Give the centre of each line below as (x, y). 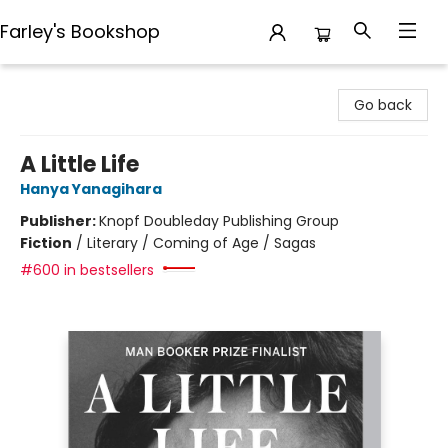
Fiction (46, 243)
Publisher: (59, 221)
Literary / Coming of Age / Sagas (201, 243)
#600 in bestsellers (87, 270)
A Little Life (79, 164)
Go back (383, 105)
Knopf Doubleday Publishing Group (219, 221)
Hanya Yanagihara (91, 189)
